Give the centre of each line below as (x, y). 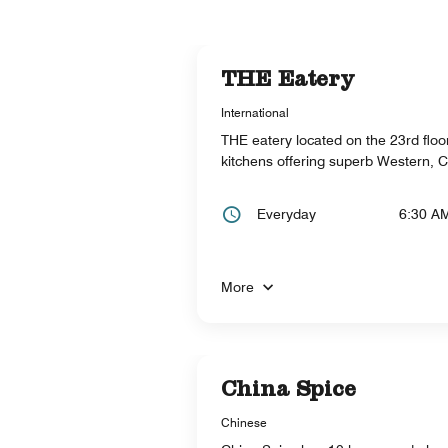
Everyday (286, 213)
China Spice (288, 391)
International (255, 112)
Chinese (244, 422)
